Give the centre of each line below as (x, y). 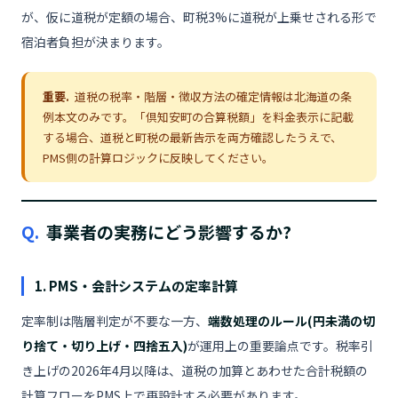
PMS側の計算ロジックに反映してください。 (158, 158)
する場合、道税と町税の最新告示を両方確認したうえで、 (192, 137)
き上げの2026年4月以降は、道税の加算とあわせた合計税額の (195, 370)
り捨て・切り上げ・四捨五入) (104, 346)
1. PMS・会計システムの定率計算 (136, 286)
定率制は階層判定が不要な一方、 (115, 321)
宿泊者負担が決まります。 (96, 42)
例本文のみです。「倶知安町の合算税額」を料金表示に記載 (198, 117)
